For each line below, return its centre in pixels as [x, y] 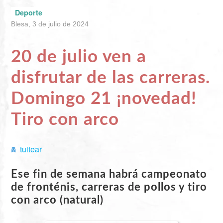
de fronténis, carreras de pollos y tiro [109, 187]
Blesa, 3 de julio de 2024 [50, 24]
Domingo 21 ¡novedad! [104, 99]
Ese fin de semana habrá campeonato [109, 174]
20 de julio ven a [79, 57]
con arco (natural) [57, 200]
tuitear [31, 149]
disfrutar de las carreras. [111, 78]
